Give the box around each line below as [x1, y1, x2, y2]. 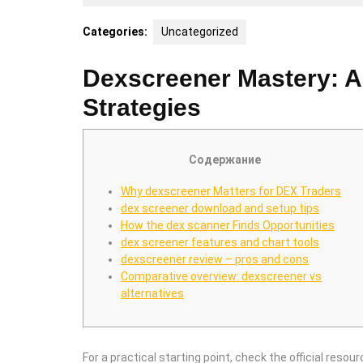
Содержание [188, 153, 261, 166]
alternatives [121, 287, 184, 300]
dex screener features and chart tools [121, 236, 319, 249]
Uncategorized [161, 25, 238, 38]
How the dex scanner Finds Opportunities [121, 219, 335, 232]
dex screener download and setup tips [121, 202, 319, 215]
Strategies [83, 94, 201, 121]
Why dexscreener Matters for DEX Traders [121, 185, 341, 198]
